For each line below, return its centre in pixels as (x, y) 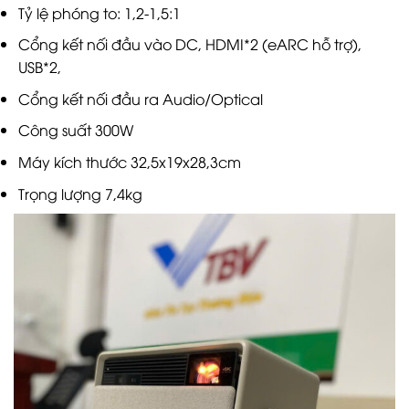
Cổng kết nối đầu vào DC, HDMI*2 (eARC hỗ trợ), (189, 44)
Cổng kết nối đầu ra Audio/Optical (140, 98)
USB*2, (39, 67)
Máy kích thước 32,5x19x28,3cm (129, 161)
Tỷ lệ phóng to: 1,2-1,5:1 (99, 12)
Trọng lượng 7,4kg (80, 193)
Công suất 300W (75, 130)
